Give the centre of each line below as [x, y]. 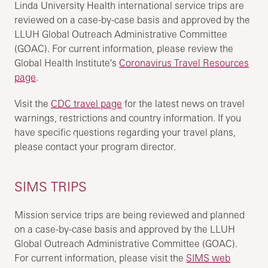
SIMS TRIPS [51, 186]
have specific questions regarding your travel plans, [125, 132]
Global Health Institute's [67, 63]
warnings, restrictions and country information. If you [128, 118]
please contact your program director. [95, 146]
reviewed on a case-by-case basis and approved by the [133, 19]
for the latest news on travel [184, 103]
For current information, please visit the [100, 258]
